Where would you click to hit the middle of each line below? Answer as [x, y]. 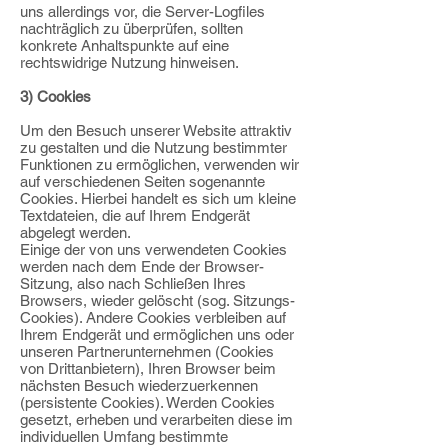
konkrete [48, 45]
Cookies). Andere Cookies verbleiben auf [153, 317]
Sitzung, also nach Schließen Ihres [133, 283]
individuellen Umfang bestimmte [124, 436]
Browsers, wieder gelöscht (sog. [124, 300]
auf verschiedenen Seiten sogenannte [142, 181]
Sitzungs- [262, 300]
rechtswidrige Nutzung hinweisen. [129, 62]
